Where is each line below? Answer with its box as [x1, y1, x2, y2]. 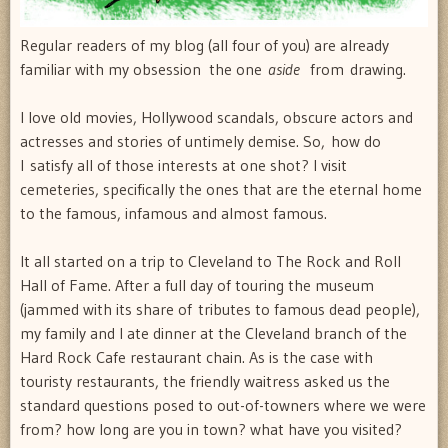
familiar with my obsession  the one [20, 58, 268, 79]
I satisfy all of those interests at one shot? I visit [20, 154, 347, 175]
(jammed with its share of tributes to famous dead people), [20, 298, 420, 319]
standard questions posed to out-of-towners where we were [20, 394, 426, 415]
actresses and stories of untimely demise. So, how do [20, 130, 381, 151]
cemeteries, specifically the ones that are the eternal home [20, 178, 422, 199]
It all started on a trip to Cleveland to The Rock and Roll [20, 250, 401, 271]
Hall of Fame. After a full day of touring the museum [20, 274, 374, 295]
